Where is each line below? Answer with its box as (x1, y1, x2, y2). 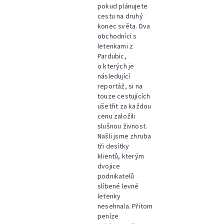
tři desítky (97, 141, 129, 150)
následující (97, 71, 130, 80)
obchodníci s (97, 31, 137, 40)
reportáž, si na (97, 81, 142, 90)
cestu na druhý (97, 11, 143, 20)
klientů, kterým (97, 151, 144, 160)
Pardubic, (97, 51, 126, 60)
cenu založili (97, 111, 135, 120)
